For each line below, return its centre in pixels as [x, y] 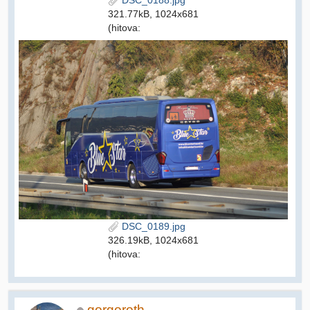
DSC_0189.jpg [152, 226]
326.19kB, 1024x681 [153, 240]
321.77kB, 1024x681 [153, 14]
